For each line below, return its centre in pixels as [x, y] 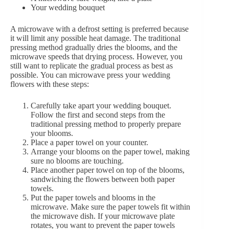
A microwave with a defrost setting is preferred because [99, 29]
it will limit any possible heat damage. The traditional [95, 38]
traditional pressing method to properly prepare [106, 124]
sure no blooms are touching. [77, 161]
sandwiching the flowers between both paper [103, 179]
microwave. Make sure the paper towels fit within [110, 207]
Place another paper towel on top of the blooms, [108, 170]
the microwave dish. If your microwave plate [103, 216]
